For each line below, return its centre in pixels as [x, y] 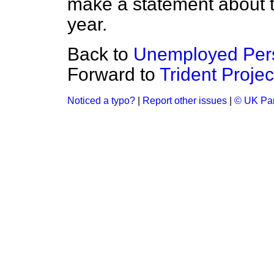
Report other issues [185, 101]
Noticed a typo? [101, 101]
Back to [100, 54]
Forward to [113, 74]
